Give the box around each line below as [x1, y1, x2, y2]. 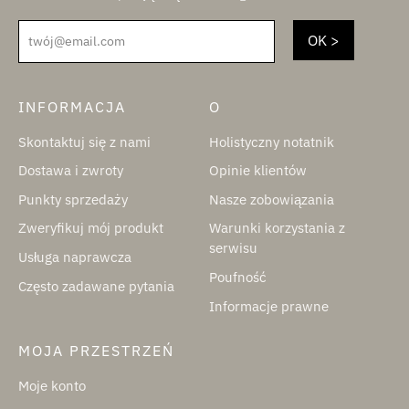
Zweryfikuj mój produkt [18, 219, 163, 237]
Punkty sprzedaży [18, 190, 128, 208]
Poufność [209, 267, 267, 286]
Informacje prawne [209, 297, 329, 315]
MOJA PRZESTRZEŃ [18, 341, 174, 361]
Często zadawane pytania [18, 277, 174, 295]
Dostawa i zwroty [18, 162, 123, 180]
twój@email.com [28, 33, 125, 50]
